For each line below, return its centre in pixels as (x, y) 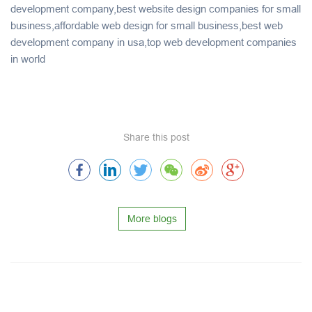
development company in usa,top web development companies (154, 42)
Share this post (156, 137)
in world (28, 58)
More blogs (152, 218)
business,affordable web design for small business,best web (147, 25)
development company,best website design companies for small (156, 8)
